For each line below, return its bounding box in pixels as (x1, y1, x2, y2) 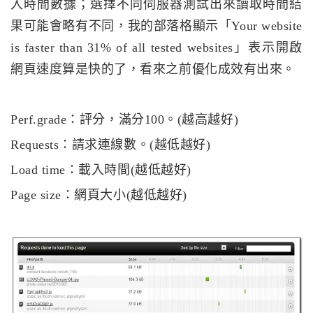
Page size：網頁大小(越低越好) (10, 188, 187, 203)
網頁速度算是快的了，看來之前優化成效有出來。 (10, 62, 296, 77)
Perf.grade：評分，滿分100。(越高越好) (10, 112, 239, 127)
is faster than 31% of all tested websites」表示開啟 (10, 41, 303, 55)
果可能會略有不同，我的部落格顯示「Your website (10, 19, 303, 34)
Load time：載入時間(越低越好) (10, 163, 191, 177)
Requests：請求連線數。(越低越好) (10, 138, 211, 152)
